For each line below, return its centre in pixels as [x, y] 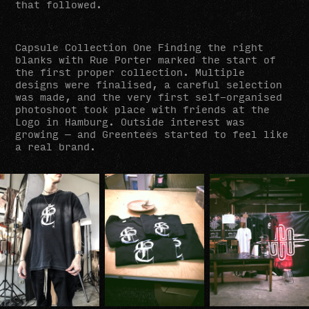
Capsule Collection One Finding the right [140, 47]
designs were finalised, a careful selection [149, 84]
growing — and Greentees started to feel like [152, 134]
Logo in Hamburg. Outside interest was [130, 121]
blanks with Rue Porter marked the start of [146, 59]
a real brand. [56, 146]
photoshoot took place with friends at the [143, 109]
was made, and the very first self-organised [149, 97]
